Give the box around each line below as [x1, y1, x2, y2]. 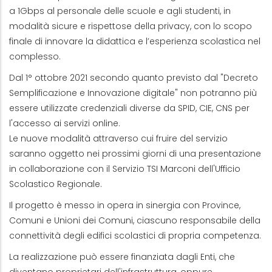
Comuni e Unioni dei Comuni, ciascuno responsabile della [9, 214, 260, 226]
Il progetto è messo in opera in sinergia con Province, [9, 199, 240, 211]
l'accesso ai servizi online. [9, 117, 120, 129]
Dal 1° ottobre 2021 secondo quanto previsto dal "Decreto [9, 72, 258, 84]
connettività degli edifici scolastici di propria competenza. [9, 229, 261, 242]
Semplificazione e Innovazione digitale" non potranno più [9, 87, 257, 99]
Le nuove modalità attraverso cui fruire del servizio [9, 132, 228, 144]
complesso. [9, 50, 61, 63]
